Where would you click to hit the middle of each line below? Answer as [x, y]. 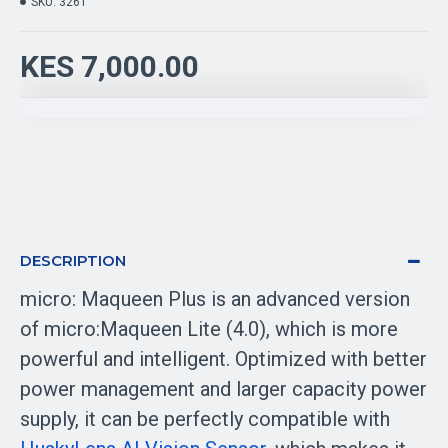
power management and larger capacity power [223, 389]
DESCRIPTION [73, 260]
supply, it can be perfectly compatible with [207, 419]
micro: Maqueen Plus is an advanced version [215, 299]
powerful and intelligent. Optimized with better [223, 359]
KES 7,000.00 [109, 66]
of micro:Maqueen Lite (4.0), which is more [209, 329]
